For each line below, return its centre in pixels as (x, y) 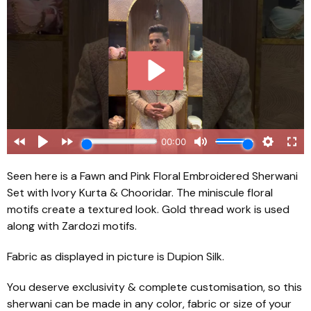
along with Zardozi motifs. (72, 226)
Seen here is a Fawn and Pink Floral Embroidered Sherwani (152, 176)
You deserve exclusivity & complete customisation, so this (154, 287)
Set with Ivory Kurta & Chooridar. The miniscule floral (140, 192)
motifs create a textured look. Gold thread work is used (148, 209)
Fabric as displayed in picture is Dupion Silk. (116, 256)
